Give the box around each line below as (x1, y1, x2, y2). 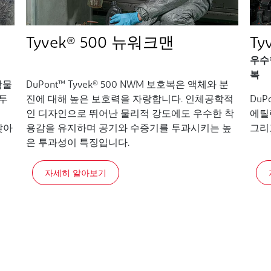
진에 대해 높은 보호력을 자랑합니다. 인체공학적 (25, 94, 233, 105)
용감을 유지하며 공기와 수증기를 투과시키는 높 (25, 123, 232, 134)
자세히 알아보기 (44, 166, 106, 178)
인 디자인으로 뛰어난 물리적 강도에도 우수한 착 (25, 109, 234, 119)
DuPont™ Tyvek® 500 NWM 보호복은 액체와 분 (25, 80, 229, 90)
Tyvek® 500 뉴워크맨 (25, 35, 174, 52)
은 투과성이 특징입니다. (25, 138, 134, 148)
